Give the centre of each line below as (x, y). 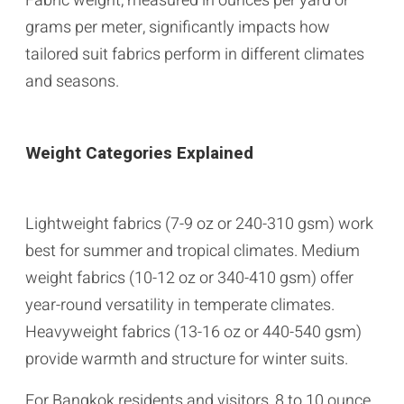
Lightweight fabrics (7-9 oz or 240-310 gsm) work (199, 224)
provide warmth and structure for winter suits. (187, 359)
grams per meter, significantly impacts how (178, 27)
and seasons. (72, 81)
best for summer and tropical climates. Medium (193, 251)
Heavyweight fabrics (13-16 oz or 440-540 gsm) (193, 332)
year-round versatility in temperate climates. (180, 305)
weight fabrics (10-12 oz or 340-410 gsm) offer (189, 278)
